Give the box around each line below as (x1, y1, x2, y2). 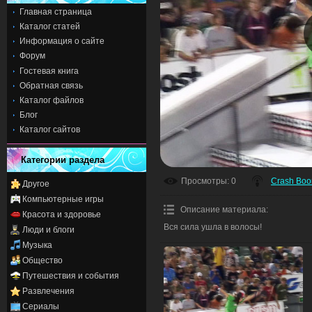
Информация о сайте (19, 36, 104, 47)
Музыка (22, 240, 52, 250)
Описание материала (180, 205, 266, 215)
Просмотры (181, 176, 227, 187)
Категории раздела (21, 154, 104, 165)
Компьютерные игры (22, 194, 104, 204)
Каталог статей (19, 22, 80, 32)
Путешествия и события (22, 270, 119, 281)
